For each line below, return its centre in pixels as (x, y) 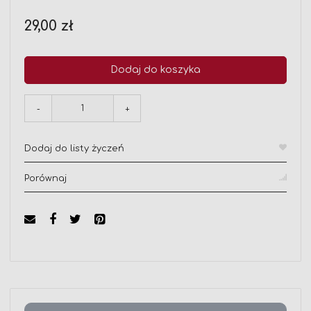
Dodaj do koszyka (155, 70)
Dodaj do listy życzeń (74, 149)
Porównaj (45, 179)
